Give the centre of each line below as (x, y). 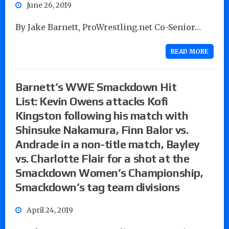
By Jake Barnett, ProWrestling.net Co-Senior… (108, 27)
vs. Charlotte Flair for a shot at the (102, 158)
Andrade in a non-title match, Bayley (108, 144)
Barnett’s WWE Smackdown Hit (96, 87)
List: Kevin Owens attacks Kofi (92, 101)
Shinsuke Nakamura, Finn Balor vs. (102, 130)
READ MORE (190, 51)
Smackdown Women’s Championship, (109, 173)
